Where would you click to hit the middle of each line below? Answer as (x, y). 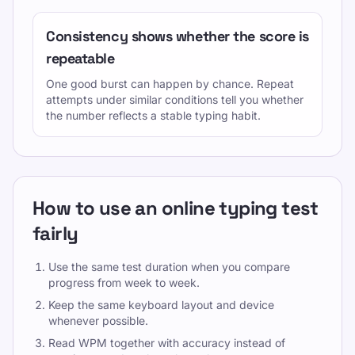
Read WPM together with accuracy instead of (167, 343)
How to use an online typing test (176, 208)
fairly (55, 233)
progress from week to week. (124, 282)
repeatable (80, 58)
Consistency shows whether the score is (177, 36)
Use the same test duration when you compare (169, 267)
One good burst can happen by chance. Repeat (170, 84)
